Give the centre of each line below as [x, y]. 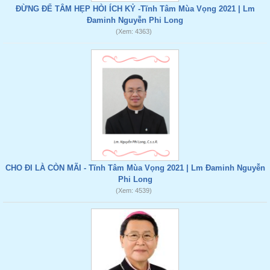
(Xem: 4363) [133, 31]
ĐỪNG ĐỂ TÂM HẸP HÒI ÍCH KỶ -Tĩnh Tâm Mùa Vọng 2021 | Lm [135, 9]
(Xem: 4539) [133, 190]
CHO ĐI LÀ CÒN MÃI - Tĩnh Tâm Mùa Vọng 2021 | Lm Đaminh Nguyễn [135, 168]
